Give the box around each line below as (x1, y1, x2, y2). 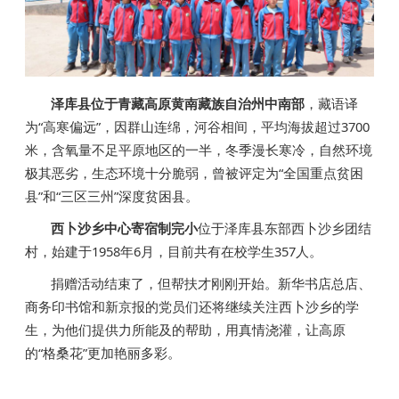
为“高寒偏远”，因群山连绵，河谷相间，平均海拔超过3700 (25, 118, 370, 136)
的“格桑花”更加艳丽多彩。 (25, 344, 182, 362)
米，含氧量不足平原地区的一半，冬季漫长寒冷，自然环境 (25, 141, 373, 159)
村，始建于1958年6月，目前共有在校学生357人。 (25, 242, 323, 261)
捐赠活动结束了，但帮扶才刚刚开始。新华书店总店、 (51, 274, 372, 293)
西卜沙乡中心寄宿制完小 (51, 219, 199, 238)
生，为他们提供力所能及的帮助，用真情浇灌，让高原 (25, 321, 346, 339)
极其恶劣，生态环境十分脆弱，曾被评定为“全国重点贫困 (25, 164, 364, 183)
